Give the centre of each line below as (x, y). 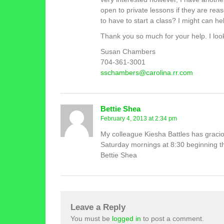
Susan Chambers (128, 51)
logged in (126, 218)
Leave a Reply (98, 207)
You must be (91, 218)
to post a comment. (172, 218)
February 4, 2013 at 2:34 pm (139, 118)
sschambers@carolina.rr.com (147, 72)
